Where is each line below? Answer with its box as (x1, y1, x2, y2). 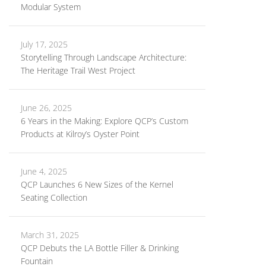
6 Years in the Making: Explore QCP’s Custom (21, 115, 188, 126)
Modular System (21, 1, 81, 12)
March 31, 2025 (21, 229, 79, 240)
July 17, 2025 (21, 39, 68, 50)
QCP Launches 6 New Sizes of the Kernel (21, 179, 173, 190)
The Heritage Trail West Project (21, 65, 135, 76)
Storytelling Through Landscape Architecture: (21, 52, 186, 63)
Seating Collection (21, 192, 87, 203)
